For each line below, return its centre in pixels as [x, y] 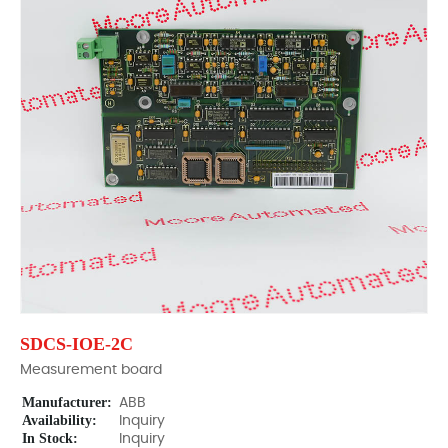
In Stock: [50, 438]
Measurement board [91, 370]
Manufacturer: [67, 402]
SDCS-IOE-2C [76, 344]
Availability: [59, 420]
